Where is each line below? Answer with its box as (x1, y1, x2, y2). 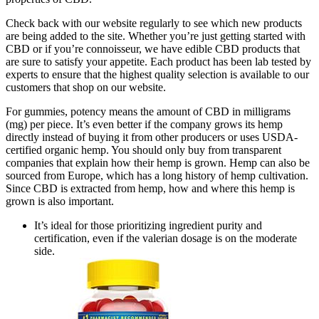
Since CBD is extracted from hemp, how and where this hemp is (6, 182, 295, 194)
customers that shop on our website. (6, 80, 166, 93)
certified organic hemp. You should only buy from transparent (6, 143, 281, 156)
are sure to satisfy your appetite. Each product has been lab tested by (6, 55, 311, 68)
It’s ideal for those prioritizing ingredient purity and (34, 219, 262, 231)
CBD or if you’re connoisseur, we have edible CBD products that (6, 42, 300, 55)
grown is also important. (6, 194, 114, 207)
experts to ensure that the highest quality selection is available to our (6, 68, 309, 80)
